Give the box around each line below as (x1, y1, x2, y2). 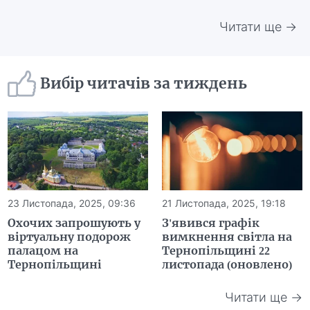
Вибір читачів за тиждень (40, 74, 248, 93)
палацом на (8, 243, 79, 257)
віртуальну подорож (8, 229, 131, 244)
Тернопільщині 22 (162, 243, 270, 257)
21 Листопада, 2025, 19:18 (162, 197, 286, 209)
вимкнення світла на (162, 229, 292, 244)
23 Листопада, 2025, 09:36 (8, 197, 136, 209)
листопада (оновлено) (162, 257, 292, 271)
